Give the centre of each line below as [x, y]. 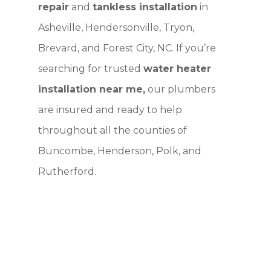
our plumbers [180, 89]
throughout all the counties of [112, 130]
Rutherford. [68, 171]
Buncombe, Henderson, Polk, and [119, 151]
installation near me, [91, 89]
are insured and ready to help [110, 109]
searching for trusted [90, 68]
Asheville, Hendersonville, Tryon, [116, 27]
